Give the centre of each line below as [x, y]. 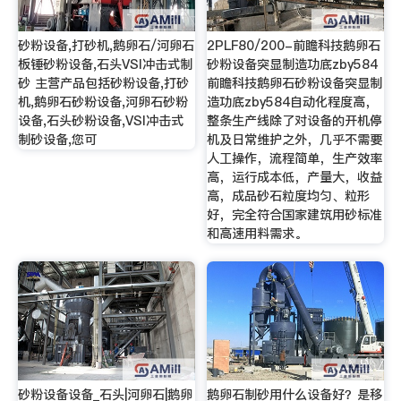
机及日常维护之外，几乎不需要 [295, 140]
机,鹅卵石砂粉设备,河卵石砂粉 [102, 102]
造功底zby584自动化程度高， [293, 102]
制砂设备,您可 [57, 140]
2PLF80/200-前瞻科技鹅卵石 [294, 46]
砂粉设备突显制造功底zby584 [293, 65]
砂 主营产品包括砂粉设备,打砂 [103, 84]
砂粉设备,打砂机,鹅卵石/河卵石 [106, 46]
